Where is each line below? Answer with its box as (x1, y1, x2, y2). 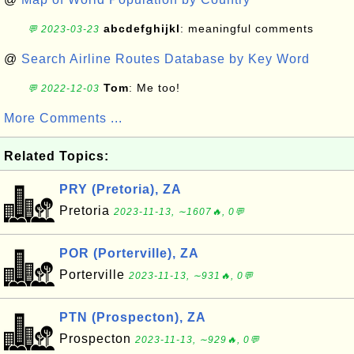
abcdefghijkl (104, 22, 180, 35)
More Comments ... (4, 111, 122, 125)
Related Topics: (4, 149, 109, 163)
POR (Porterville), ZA (59, 247, 199, 260)
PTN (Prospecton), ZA (59, 311, 206, 324)
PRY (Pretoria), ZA (59, 183, 182, 196)
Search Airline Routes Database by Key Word (21, 52, 310, 66)
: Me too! (129, 81, 180, 94)
